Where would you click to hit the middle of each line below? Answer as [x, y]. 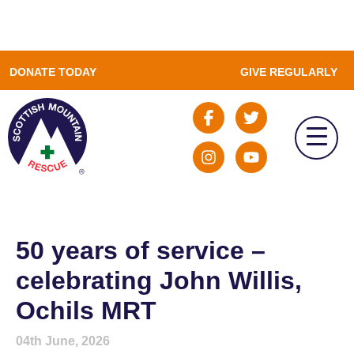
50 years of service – [141, 250]
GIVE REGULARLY [288, 72]
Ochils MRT [86, 311]
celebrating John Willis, [159, 281]
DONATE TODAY [53, 72]
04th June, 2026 [63, 341]
